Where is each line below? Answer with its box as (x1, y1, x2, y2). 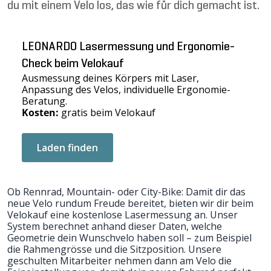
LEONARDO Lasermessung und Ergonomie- (22, 41, 235, 53)
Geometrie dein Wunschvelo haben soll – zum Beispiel (7, 231, 252, 244)
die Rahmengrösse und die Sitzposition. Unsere (7, 243, 221, 256)
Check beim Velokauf (22, 58, 124, 70)
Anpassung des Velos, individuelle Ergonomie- (22, 83, 230, 96)
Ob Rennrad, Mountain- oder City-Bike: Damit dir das (7, 185, 246, 198)
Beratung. (22, 94, 67, 108)
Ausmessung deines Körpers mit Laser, (22, 71, 199, 85)
